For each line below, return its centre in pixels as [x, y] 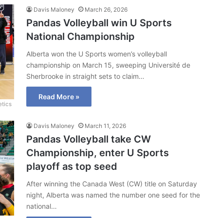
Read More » [59, 96]
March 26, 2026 [106, 9]
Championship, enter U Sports [98, 153]
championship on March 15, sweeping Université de [108, 65]
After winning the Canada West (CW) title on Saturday [112, 183]
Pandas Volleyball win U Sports [99, 23]
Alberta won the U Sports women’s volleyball [97, 54]
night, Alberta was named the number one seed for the [113, 195]
